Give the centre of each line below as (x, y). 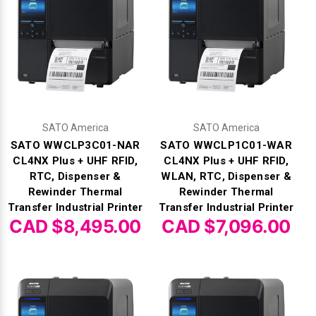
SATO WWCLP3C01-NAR (75, 146)
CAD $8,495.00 (75, 227)
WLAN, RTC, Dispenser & (226, 177)
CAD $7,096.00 (226, 227)
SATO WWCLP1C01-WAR (226, 146)
